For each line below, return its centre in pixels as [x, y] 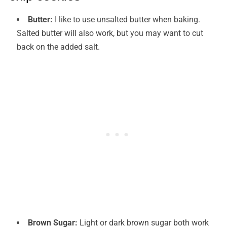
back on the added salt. [58, 47]
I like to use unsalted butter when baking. [126, 20]
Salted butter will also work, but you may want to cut [110, 33]
